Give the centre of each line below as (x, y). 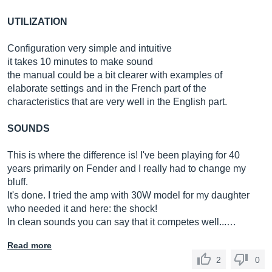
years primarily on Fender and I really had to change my (127, 168)
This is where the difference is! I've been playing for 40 (124, 155)
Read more (29, 245)
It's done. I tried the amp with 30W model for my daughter (128, 195)
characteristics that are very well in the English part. (117, 102)
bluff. (18, 182)
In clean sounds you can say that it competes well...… (122, 222)
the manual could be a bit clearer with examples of (115, 75)
